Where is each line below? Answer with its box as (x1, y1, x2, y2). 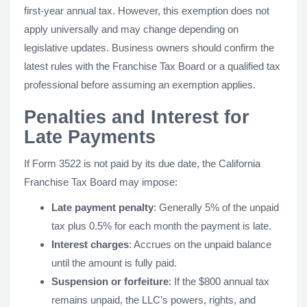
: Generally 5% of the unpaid (153, 201, 279, 213)
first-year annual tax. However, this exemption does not (24, 5, 269, 16)
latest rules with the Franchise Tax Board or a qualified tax (24, 60, 280, 72)
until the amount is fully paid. (51, 257, 177, 269)
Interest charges (51, 238, 129, 250)
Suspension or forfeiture (51, 275, 169, 287)
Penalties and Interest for (24, 107, 249, 127)
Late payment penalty (51, 201, 153, 213)
